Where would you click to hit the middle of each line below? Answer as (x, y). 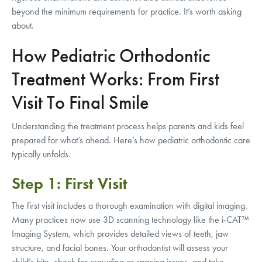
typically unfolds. (41, 154)
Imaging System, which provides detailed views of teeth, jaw (120, 233)
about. (23, 25)
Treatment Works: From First (116, 79)
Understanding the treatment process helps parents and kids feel (128, 126)
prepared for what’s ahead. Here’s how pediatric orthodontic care (131, 140)
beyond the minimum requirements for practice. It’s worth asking (127, 11)
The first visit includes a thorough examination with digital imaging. (130, 205)
